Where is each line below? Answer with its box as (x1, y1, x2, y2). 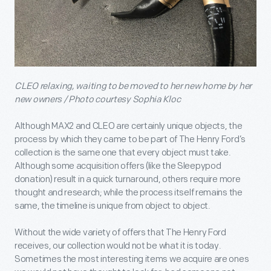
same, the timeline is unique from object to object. (15, 200, 211, 212)
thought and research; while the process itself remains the (15, 186, 243, 198)
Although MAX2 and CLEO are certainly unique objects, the (15, 120, 243, 132)
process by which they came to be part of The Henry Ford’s (15, 133, 246, 145)
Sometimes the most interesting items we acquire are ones (15, 253, 249, 265)
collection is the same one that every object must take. (15, 146, 231, 158)
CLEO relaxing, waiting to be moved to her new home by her (15, 80, 252, 92)
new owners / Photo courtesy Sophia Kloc (15, 93, 181, 105)
